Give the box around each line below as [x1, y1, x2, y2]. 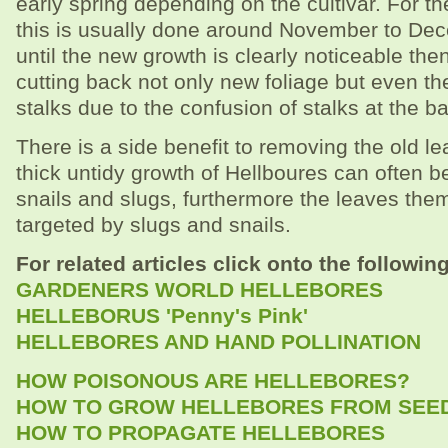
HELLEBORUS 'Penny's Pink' [16, 303, 308, 327]
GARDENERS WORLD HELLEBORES [16, 277, 383, 301]
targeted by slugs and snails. [16, 212, 291, 236]
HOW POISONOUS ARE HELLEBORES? [16, 368, 410, 392]
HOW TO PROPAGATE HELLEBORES [16, 420, 385, 444]
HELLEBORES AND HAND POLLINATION [16, 329, 421, 353]
